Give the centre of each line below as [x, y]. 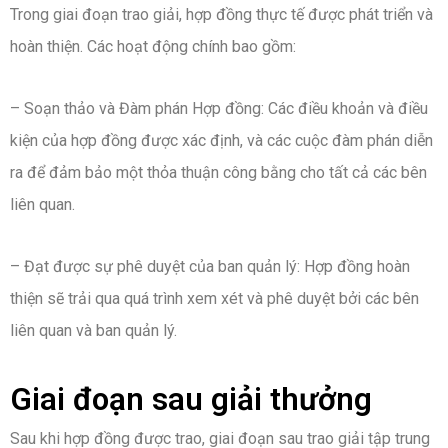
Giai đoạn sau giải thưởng [191, 400]
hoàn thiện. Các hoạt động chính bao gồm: [153, 47]
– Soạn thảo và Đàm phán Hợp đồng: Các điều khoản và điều [219, 109]
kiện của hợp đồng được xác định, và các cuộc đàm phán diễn [221, 141]
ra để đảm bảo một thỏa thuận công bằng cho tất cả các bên [218, 173]
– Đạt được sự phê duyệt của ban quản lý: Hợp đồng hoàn [210, 267]
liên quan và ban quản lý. [93, 331]
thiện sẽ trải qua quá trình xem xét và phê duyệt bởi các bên [214, 299]
